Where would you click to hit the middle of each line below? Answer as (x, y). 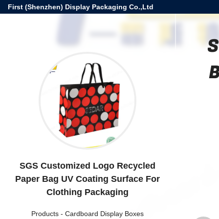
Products (45, 214)
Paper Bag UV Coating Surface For (88, 179)
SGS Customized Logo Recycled (88, 166)
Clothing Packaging (88, 192)
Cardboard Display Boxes (104, 214)
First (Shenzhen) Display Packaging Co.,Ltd (81, 7)
